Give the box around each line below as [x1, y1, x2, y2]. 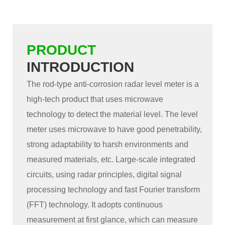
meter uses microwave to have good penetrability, [27, 125, 202, 134]
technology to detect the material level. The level [27, 110, 198, 119]
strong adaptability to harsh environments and [27, 140, 189, 149]
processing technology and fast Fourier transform [27, 185, 200, 194]
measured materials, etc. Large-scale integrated [27, 155, 196, 164]
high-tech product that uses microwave [27, 95, 164, 104]
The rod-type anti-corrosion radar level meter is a [27, 80, 199, 89]
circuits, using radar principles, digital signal [27, 170, 182, 179]
